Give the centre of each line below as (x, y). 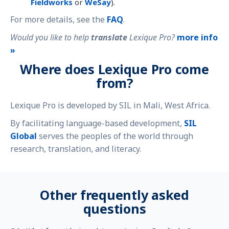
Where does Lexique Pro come (114, 69)
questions (114, 209)
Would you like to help (51, 37)
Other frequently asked (114, 195)
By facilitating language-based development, (97, 123)
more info (197, 37)
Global (24, 136)
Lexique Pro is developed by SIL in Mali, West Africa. (110, 105)
